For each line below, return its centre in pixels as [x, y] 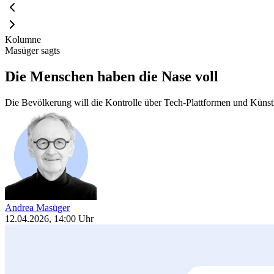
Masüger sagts [32, 50]
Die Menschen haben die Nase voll [112, 76]
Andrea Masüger [37, 207]
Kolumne [23, 39]
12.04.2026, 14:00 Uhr [49, 218]
